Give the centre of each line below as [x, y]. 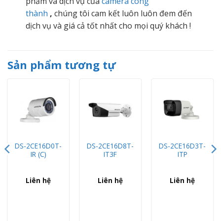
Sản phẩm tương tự [62, 65]
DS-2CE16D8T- [110, 146]
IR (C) [38, 154]
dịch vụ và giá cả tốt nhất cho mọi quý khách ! [108, 26]
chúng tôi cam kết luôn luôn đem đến [123, 14]
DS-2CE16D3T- [183, 146]
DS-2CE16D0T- [38, 146]
